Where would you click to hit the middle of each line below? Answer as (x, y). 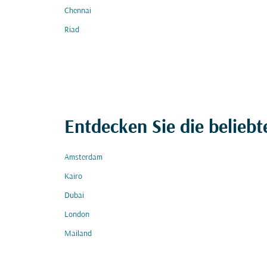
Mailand (78, 234)
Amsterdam (83, 158)
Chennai (78, 11)
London (77, 215)
